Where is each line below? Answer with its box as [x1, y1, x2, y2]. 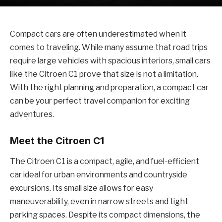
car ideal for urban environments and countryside [10, 170, 187, 180]
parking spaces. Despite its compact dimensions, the [10, 210, 200, 220]
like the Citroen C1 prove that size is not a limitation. [10, 69, 198, 79]
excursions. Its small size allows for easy [10, 183, 153, 193]
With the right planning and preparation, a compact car [10, 83, 209, 92]
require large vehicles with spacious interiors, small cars [10, 56, 211, 65]
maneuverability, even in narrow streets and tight [10, 197, 188, 207]
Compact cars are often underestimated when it [10, 29, 186, 39]
